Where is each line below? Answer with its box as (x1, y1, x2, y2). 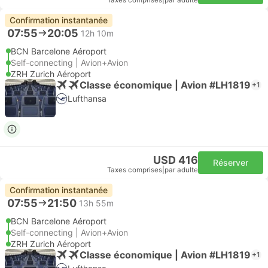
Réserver (213, 157, 248, 167)
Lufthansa (68, 93, 106, 103)
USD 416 (153, 154, 198, 166)
